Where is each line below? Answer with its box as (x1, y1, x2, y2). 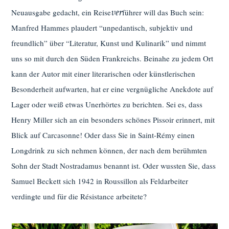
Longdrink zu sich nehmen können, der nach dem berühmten (11, 145, 208, 156)
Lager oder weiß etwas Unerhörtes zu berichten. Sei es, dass (11, 99, 203, 110)
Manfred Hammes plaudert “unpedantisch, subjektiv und (11, 22, 193, 33)
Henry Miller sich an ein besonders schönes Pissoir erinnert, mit (11, 114, 215, 125)
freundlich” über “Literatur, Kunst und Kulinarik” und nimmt (11, 38, 207, 49)
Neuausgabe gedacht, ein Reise (11, 7, 111, 18)
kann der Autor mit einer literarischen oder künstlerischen (11, 68, 196, 79)
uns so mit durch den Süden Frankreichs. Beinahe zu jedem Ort (11, 53, 214, 64)
